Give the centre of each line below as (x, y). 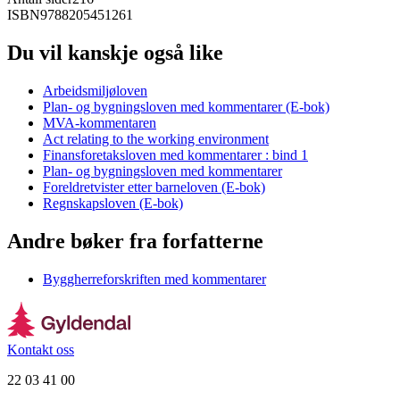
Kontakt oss (41, 349)
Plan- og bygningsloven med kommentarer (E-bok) (186, 106)
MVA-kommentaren (100, 122)
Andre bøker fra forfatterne (135, 241)
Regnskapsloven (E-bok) (113, 203)
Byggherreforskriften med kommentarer (154, 279)
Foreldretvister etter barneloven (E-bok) (154, 187)
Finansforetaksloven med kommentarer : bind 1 (175, 154)
